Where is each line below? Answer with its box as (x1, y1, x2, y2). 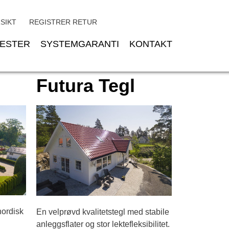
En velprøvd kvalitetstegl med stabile (36, 207, 169, 216)
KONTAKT (129, 39, 172, 49)
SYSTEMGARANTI (40, 39, 119, 49)
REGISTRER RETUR (29, 18, 98, 26)
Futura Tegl (36, 75, 135, 96)
